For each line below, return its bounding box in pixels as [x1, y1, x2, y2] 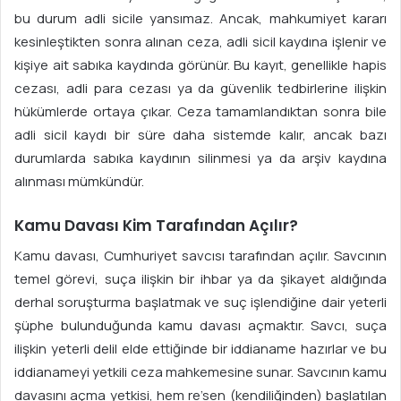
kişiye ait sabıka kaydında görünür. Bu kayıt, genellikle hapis [14, 55, 387, 75]
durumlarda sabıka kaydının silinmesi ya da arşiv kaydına [14, 149, 387, 168]
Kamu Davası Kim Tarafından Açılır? [14, 215, 298, 237]
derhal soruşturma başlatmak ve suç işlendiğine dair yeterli [14, 292, 387, 311]
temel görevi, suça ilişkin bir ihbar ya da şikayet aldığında [14, 269, 387, 288]
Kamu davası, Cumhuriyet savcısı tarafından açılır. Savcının [14, 245, 387, 265]
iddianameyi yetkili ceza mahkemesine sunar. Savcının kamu [14, 362, 387, 381]
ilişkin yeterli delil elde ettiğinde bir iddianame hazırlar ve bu [14, 338, 387, 358]
